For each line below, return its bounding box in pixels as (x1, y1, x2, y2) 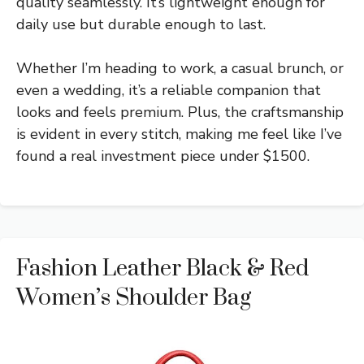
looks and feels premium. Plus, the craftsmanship (16, 102, 344, 123)
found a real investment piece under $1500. (16, 146, 310, 167)
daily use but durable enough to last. (16, 15, 266, 35)
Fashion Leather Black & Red (16, 254, 309, 284)
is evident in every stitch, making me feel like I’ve (16, 124, 342, 145)
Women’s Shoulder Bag (16, 284, 251, 313)
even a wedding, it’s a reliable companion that (16, 80, 321, 101)
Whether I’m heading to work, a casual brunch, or (16, 58, 344, 79)
